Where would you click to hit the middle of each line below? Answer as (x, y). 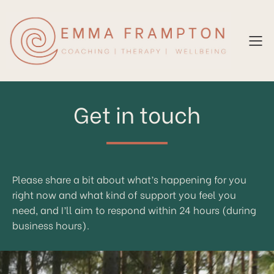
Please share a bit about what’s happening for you (129, 179)
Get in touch (137, 113)
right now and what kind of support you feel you (124, 194)
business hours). (51, 224)
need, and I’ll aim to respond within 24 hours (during (134, 209)
